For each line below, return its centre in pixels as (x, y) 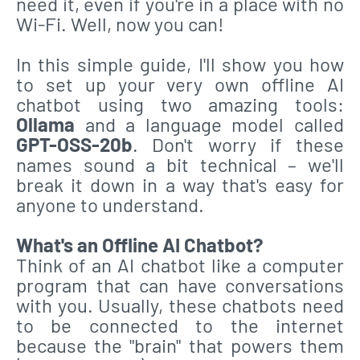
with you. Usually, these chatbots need (180, 305)
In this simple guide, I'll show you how (180, 64)
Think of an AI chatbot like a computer (180, 265)
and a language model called (209, 124)
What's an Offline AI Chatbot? (140, 245)
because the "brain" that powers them (180, 345)
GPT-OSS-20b (74, 144)
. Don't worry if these (238, 144)
